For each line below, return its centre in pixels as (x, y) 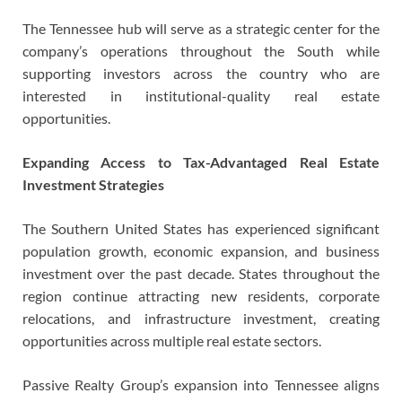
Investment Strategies (93, 185)
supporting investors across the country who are (201, 74)
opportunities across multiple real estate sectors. (172, 341)
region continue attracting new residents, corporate (201, 296)
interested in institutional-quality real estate (201, 96)
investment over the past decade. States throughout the (201, 274)
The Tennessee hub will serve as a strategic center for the (201, 29)
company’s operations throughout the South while (201, 51)
